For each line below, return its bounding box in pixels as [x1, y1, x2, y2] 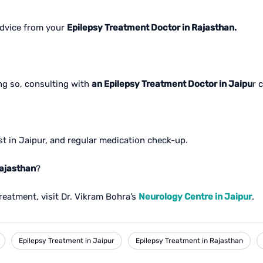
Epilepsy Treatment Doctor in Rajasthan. [67, 22, 237, 33]
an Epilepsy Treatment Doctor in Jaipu [92, 79, 252, 89]
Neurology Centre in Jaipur [139, 191, 252, 202]
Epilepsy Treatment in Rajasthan [136, 237, 243, 245]
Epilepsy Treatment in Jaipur [19, 237, 114, 245]
